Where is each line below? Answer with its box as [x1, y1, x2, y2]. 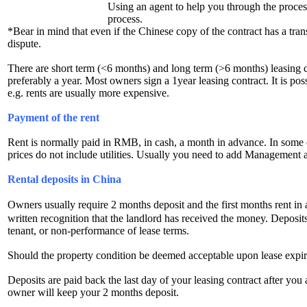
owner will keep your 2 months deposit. [8, 286, 179, 298]
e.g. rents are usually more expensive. [8, 86, 169, 99]
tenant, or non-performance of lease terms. [8, 224, 189, 236]
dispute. [8, 37, 41, 49]
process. [108, 12, 143, 25]
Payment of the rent [8, 111, 99, 123]
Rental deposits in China [8, 173, 121, 185]
